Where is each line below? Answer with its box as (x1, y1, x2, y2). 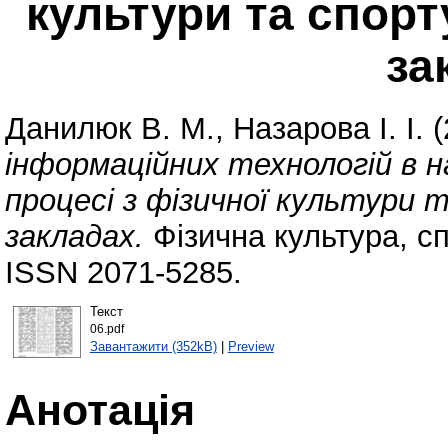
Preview (227, 338, 274, 354)
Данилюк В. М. (5, 111, 215, 147)
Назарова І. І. (233, 111, 424, 147)
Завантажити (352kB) (89, 338, 217, 354)
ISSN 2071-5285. (5, 255, 242, 291)
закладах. (5, 219, 144, 255)
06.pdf (89, 322, 124, 335)
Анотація (5, 385, 195, 434)
